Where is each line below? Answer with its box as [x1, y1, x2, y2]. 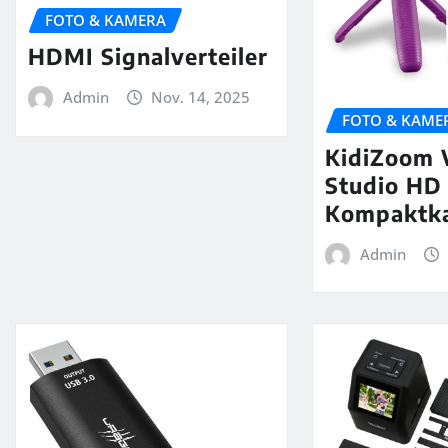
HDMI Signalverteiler [28, 42, 268, 71]
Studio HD [325, 170, 443, 199]
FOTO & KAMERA [45, 9, 166, 30]
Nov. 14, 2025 [151, 87, 251, 108]
